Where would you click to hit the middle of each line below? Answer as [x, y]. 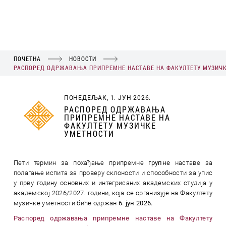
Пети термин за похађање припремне [81, 163]
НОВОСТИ [82, 59]
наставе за [194, 163]
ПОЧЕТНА [27, 59]
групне [162, 163]
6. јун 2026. [135, 203]
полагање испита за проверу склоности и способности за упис [113, 173]
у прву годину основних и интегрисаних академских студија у [113, 183]
